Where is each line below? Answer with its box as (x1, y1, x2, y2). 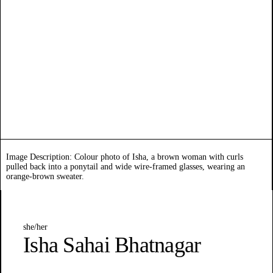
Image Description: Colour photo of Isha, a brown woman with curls (6, 152, 244, 162)
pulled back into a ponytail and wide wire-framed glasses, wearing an (6, 162, 246, 172)
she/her (23, 222, 48, 232)
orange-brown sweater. (6, 172, 85, 182)
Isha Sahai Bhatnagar (23, 233, 201, 258)
